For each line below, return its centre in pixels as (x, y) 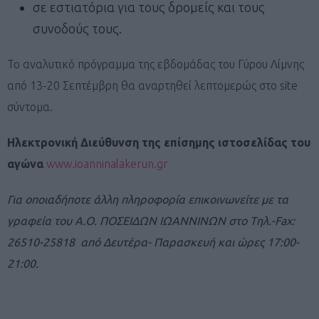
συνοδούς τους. (77, 28)
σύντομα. (30, 106)
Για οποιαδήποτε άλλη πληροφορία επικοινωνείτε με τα (148, 199)
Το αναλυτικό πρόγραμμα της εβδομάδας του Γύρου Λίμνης (156, 64)
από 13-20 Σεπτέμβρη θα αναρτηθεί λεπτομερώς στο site (152, 85)
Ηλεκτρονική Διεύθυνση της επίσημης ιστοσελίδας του (159, 142)
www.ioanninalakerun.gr (107, 163)
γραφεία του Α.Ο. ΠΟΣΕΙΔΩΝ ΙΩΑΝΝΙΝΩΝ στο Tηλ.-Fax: (151, 220)
